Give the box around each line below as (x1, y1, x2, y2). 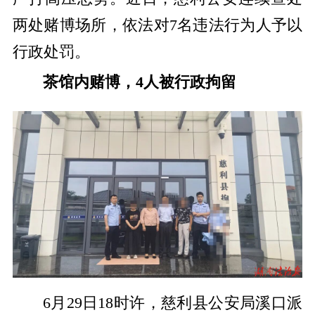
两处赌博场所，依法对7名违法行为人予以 (12, 17, 303, 34)
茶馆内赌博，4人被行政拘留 (42, 73, 236, 91)
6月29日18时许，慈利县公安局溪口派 (42, 294, 303, 311)
